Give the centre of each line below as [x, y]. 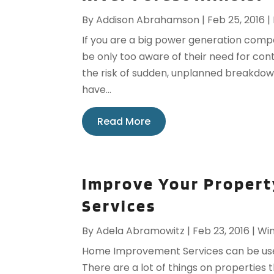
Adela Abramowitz [141, 231]
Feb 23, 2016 [221, 231]
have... [97, 90]
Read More [124, 122]
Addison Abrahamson [148, 20]
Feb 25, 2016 [236, 20]
